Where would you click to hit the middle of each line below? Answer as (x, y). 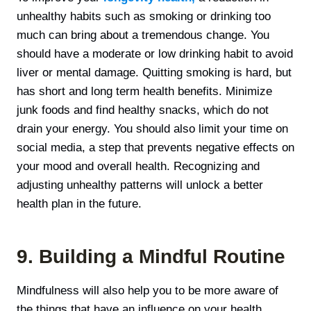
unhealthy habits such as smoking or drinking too (144, 16)
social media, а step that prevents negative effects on (155, 147)
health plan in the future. (79, 203)
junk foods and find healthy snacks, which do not (143, 110)
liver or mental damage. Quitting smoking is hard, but (154, 72)
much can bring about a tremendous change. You (143, 35)
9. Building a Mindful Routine (151, 256)
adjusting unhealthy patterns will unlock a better (140, 185)
